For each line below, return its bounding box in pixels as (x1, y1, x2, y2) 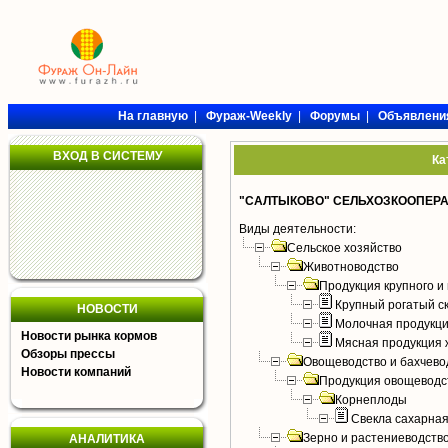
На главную (117, 109, 188, 123)
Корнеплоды (335, 393, 407, 407)
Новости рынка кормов (21, 329, 157, 343)
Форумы (309, 109, 360, 123)
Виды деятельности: (239, 222, 356, 236)
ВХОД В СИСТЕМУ (52, 149, 162, 163)
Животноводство (303, 260, 399, 274)
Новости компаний (21, 365, 131, 379)
